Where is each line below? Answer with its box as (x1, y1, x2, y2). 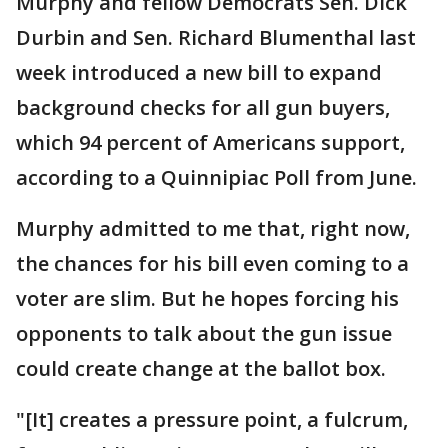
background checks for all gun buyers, (16, 94, 390, 121)
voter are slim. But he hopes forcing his (16, 285, 399, 312)
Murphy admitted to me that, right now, (16, 215, 410, 242)
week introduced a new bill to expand (16, 59, 382, 86)
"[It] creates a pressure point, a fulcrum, (16, 406, 408, 433)
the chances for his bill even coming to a (16, 250, 409, 277)
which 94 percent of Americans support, (16, 129, 405, 156)
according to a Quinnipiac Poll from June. (16, 164, 417, 191)
